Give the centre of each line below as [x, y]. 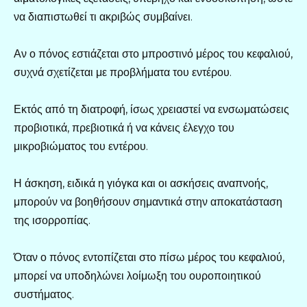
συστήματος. [44, 295]
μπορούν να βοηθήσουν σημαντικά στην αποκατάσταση [148, 202]
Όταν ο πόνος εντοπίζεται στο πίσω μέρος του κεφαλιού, [149, 258]
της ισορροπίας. [52, 221]
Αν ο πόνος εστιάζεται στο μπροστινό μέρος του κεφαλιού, [153, 53]
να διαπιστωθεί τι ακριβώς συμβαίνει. [103, 16]
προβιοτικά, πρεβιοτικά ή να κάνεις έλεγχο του [124, 127]
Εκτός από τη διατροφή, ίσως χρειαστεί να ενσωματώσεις [151, 109]
